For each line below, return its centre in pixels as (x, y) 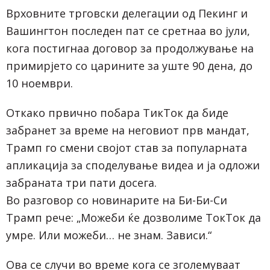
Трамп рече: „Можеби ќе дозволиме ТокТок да (133, 217)
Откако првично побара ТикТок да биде (117, 112)
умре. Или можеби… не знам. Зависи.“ (109, 235)
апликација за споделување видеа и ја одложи (133, 165)
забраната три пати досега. (81, 182)
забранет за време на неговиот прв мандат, (128, 130)
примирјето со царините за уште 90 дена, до (129, 65)
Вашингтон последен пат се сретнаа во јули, (128, 30)
